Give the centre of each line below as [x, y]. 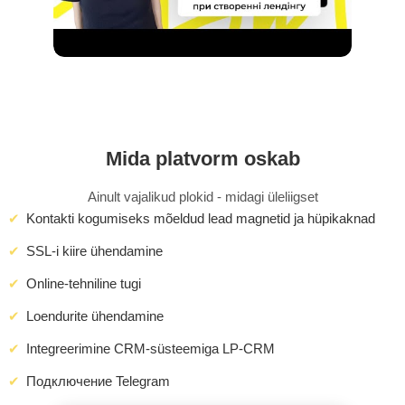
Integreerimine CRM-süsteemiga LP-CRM [151, 349]
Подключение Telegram [98, 381]
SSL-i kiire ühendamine [94, 251]
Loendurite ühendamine [95, 316]
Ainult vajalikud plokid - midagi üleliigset [202, 197]
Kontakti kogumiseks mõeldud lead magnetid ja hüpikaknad [201, 219]
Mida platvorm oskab [202, 159]
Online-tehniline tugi [84, 284]
